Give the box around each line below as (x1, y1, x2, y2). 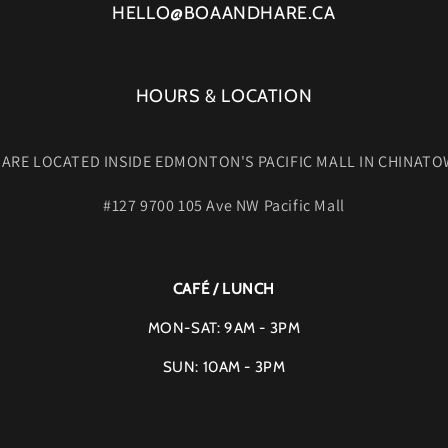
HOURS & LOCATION (135, 85, 313, 108)
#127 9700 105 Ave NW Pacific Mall (103, 195, 345, 217)
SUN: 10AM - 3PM (162, 358, 286, 377)
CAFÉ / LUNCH (172, 280, 276, 299)
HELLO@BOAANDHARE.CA (112, 2, 336, 25)
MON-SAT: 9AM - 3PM (147, 319, 301, 338)
